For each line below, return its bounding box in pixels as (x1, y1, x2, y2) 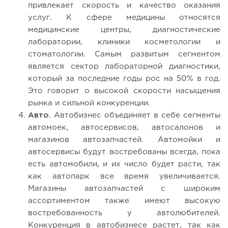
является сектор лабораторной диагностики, (28, 63, 220, 70)
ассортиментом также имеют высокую (28, 197, 220, 204)
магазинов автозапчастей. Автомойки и (28, 136, 220, 143)
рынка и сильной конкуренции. (28, 99, 150, 106)
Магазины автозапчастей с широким (28, 185, 220, 192)
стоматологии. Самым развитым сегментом (28, 50, 220, 58)
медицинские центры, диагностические (28, 26, 220, 33)
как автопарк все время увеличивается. (28, 173, 220, 180)
